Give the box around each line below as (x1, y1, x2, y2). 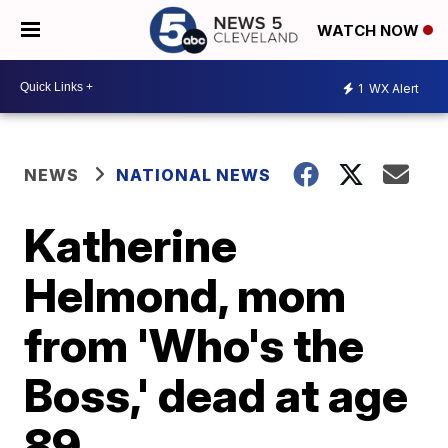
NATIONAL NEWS (116, 165, 272, 185)
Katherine (24, 217, 238, 273)
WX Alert (366, 80, 419, 96)
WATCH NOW (317, 21, 423, 41)
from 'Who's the (24, 317, 365, 373)
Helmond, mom (24, 267, 347, 323)
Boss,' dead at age (24, 367, 409, 423)
